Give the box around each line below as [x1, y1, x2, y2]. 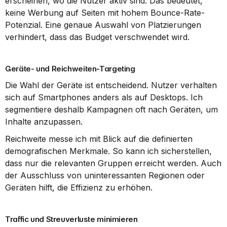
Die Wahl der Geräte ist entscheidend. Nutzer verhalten [5, 80, 217, 90]
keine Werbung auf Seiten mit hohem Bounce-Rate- [5, 8, 205, 18]
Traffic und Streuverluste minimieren [5, 214, 138, 224]
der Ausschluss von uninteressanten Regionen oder [5, 170, 205, 180]
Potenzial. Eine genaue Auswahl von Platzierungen [5, 20, 201, 30]
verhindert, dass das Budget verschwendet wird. [5, 32, 190, 42]
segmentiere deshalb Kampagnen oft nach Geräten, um [5, 104, 218, 115]
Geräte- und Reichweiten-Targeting [5, 64, 135, 73]
